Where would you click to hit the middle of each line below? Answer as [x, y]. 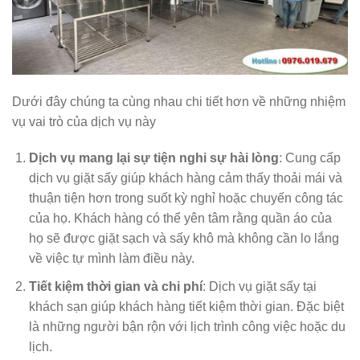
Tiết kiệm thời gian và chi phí [115, 287]
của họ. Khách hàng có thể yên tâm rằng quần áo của [180, 219]
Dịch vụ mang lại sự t [93, 158]
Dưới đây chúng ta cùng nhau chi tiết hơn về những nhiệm [179, 101]
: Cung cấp [309, 158]
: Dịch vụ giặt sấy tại [259, 287]
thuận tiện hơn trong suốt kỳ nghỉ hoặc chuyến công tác [186, 198]
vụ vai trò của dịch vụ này [84, 121]
